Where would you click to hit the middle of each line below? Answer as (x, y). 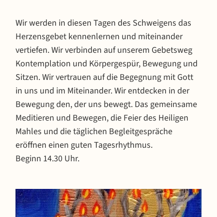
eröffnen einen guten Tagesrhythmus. (84, 145)
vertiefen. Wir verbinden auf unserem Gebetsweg (104, 50)
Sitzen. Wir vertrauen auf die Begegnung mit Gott (104, 77)
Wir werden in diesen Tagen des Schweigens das (103, 23)
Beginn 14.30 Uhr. (47, 159)
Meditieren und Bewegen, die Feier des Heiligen (102, 118)
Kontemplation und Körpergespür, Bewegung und (107, 64)
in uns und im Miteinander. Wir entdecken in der (102, 91)
